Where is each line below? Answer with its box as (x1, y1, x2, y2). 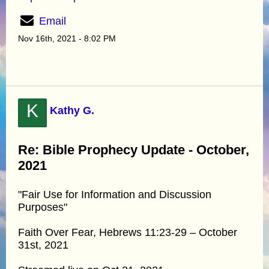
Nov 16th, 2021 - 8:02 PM (18, 33, 116, 43)
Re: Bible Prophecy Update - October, (18, 142, 249, 157)
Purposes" (18, 201, 67, 213)
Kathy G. (50, 104, 94, 116)
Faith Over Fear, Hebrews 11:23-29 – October (18, 226, 237, 238)
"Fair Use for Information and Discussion (18, 188, 211, 201)
